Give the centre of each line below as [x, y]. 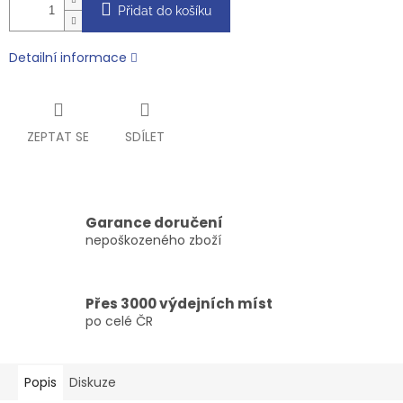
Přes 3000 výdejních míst [179, 303]
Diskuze [93, 383]
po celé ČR [119, 321]
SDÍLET [145, 137]
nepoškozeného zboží [153, 240]
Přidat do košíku [165, 11]
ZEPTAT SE [58, 137]
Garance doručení [154, 222]
